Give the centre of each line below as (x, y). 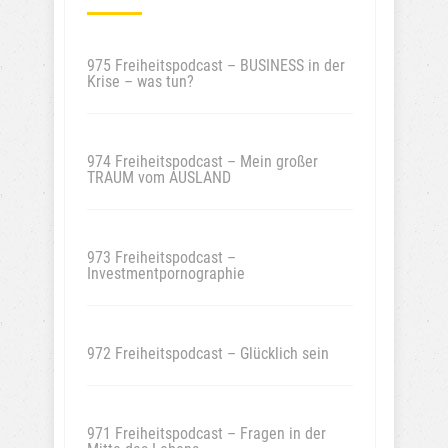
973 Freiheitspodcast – (161, 257)
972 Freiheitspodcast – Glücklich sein (208, 353)
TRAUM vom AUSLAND (159, 177)
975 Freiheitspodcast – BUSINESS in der (216, 65)
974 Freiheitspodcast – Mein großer (202, 161)
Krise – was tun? (140, 81)
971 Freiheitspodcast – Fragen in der (206, 433)
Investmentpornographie (166, 273)
